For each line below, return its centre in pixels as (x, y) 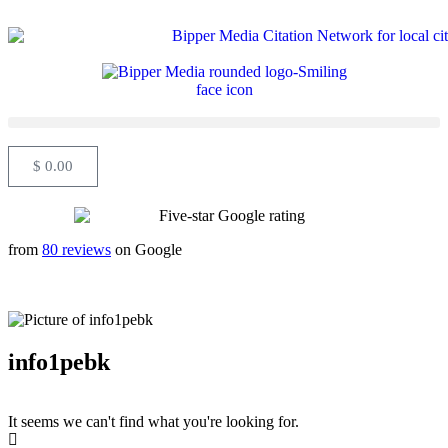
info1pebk (59, 361)
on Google (146, 249)
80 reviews (76, 249)
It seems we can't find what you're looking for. (153, 422)
